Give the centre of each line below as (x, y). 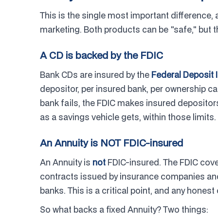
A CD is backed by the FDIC (101, 55)
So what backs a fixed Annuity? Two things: (124, 209)
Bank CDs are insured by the (96, 75)
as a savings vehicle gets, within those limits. (128, 117)
